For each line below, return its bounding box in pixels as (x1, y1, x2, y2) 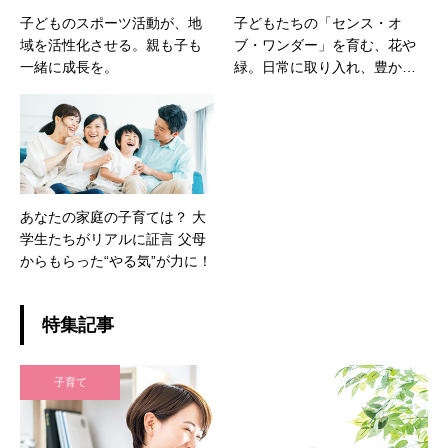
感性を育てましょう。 (234, 80, 374, 97)
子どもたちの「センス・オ (234, 14, 402, 31)
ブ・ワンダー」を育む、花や (234, 36, 416, 53)
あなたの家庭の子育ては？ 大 (20, 209, 206, 226)
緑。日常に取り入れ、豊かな (234, 58, 416, 75)
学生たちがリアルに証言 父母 (20, 231, 206, 248)
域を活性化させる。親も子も (20, 36, 202, 53)
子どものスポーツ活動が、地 (20, 14, 202, 31)
